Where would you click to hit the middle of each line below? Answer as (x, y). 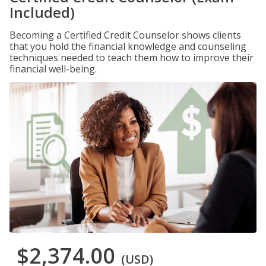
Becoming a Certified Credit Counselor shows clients (125, 35)
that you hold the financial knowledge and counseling (128, 46)
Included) (42, 12)
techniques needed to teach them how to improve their (132, 58)
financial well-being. (53, 69)
